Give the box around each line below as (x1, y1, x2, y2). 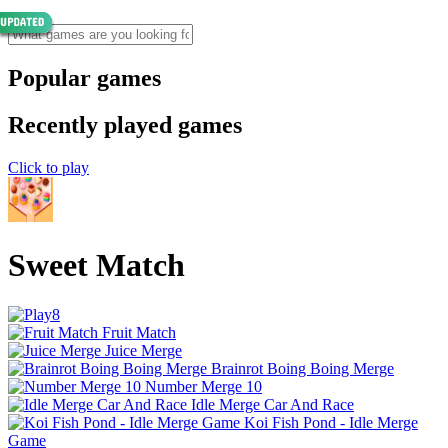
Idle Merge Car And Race (191, 395, 354, 413)
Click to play (8, 158, 89, 176)
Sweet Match (8, 247, 185, 284)
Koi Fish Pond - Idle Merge (244, 413, 418, 431)
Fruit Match (102, 323, 176, 341)
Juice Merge (105, 341, 182, 359)
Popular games (8, 64, 161, 91)
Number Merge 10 (145, 377, 262, 395)
